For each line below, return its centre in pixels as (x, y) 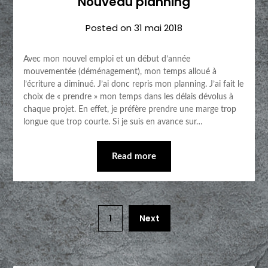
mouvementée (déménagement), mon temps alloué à (120, 71)
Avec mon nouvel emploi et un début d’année (106, 59)
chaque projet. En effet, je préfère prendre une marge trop (130, 109)
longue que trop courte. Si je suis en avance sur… (113, 122)
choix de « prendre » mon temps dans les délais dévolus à (128, 97)
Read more (134, 156)
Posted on (110, 28)
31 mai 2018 (158, 28)
